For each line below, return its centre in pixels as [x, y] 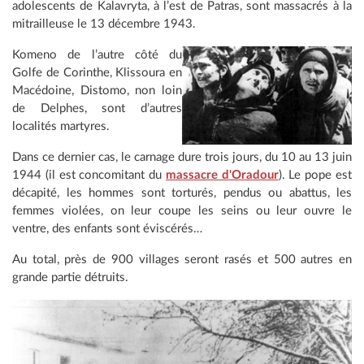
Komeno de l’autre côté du [97, 55]
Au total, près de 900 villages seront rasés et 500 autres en [182, 260]
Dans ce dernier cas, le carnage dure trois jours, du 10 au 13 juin [182, 158]
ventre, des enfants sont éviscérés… [107, 229]
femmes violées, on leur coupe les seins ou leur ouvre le [182, 211]
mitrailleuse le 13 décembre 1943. [104, 24]
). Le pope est [315, 175]
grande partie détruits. [70, 278]
